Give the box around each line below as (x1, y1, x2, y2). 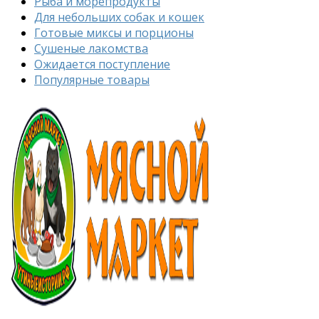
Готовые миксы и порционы (34, 25, 194, 41)
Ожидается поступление (34, 56, 170, 73)
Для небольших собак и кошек (34, 9, 204, 26)
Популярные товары (34, 72, 150, 88)
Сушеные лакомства (34, 41, 148, 57)
